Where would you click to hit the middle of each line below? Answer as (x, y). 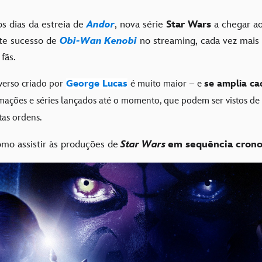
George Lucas (97, 84)
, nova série (140, 24)
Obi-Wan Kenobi (98, 41)
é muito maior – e (167, 84)
